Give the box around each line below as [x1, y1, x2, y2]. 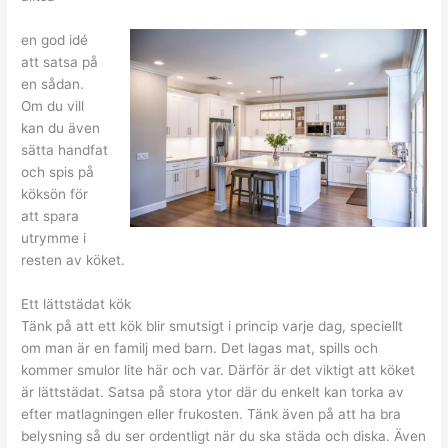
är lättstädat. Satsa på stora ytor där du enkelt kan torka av [21, 383, 405, 400]
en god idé [21, 31, 89, 48]
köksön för [21, 185, 89, 202]
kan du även [21, 119, 101, 136]
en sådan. [21, 75, 85, 92]
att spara [21, 207, 80, 224]
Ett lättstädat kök [21, 295, 132, 312]
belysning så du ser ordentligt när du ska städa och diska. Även [21, 427, 427, 444]
